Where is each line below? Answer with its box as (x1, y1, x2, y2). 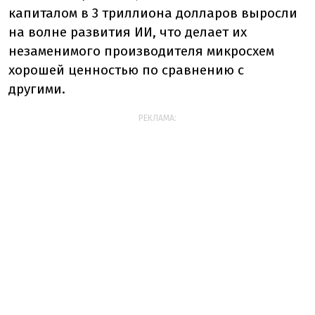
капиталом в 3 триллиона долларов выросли (8, 5, 297, 21)
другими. (8, 81, 69, 97)
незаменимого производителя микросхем (8, 43, 274, 59)
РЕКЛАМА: (139, 113, 176, 123)
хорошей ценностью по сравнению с (8, 62, 244, 78)
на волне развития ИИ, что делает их (8, 24, 247, 40)
